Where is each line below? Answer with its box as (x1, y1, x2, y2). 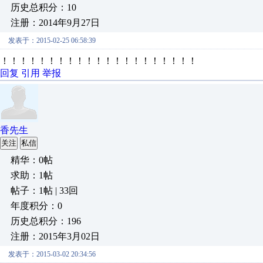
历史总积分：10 (11, 2, 76, 12)
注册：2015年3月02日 (11, 231, 100, 241)
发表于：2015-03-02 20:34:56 (8, 250, 96, 258)
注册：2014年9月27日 (11, 18, 100, 28)
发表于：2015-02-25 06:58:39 (8, 36, 96, 45)
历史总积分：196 (11, 216, 81, 226)
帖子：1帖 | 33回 (11, 186, 78, 195)
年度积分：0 (11, 201, 62, 211)
